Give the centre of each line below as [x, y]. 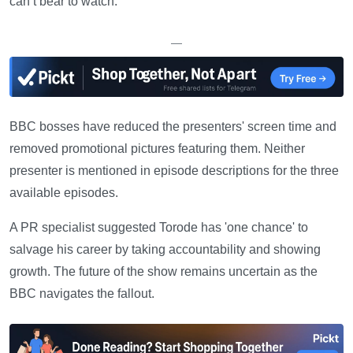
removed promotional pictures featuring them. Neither [157, 149]
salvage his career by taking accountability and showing [165, 250]
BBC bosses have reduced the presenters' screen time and [173, 127]
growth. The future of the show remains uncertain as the [163, 272]
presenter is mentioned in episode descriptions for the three [174, 171]
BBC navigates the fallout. [82, 294]
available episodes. [64, 193]
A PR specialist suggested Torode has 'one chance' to [159, 228]
